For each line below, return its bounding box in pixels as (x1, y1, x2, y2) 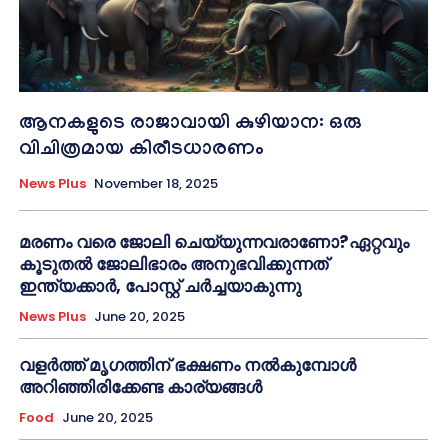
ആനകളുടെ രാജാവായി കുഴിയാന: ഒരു (19, 112, 362, 137)
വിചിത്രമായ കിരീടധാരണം (19, 138, 264, 163)
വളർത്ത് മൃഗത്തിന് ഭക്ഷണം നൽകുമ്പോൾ (19, 352, 356, 377)
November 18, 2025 (94, 173, 218, 193)
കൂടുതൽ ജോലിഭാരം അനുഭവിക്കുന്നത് (19, 251, 328, 276)
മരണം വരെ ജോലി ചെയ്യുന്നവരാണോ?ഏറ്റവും (19, 229, 409, 254)
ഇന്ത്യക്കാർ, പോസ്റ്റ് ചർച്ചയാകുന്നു (19, 273, 301, 298)
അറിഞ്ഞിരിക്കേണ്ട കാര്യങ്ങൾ (19, 374, 262, 399)
